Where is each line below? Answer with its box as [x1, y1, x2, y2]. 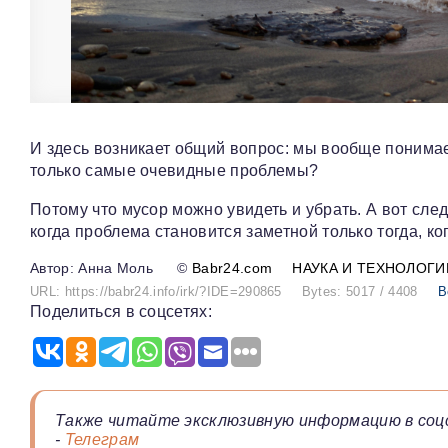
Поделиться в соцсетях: [30, 303, 213, 321]
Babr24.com [192, 260, 273, 277]
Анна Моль [78, 260, 154, 277]
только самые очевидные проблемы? [30, 161, 319, 179]
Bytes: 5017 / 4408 [301, 284, 418, 300]
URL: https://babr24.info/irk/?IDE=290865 [30, 284, 282, 300]
